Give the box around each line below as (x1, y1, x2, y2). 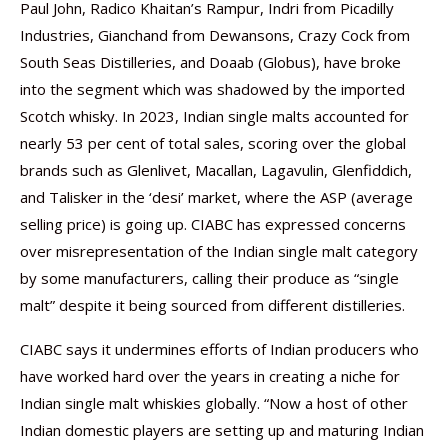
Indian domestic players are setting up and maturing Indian (20, 420, 424, 440)
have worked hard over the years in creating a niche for (20, 366, 400, 386)
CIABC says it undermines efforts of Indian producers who (20, 339, 419, 359)
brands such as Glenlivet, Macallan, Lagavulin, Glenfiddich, (20, 160, 412, 180)
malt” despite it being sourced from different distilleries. (20, 295, 405, 315)
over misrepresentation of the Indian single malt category (20, 241, 418, 261)
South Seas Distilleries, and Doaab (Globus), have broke (20, 52, 401, 72)
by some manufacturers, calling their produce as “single (20, 268, 399, 288)
